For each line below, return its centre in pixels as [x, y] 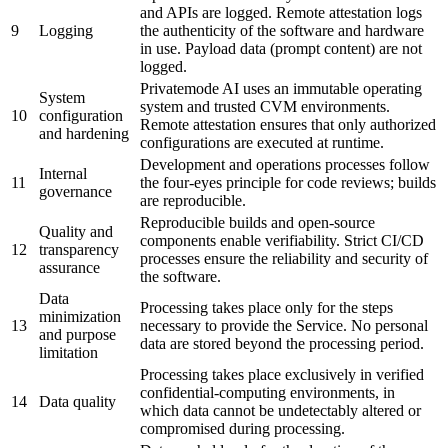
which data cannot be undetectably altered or [280, 411]
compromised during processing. [242, 429]
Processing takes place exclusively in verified [282, 375]
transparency [79, 250]
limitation [68, 353]
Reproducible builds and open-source [257, 223]
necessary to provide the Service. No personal [284, 326]
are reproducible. [193, 201]
